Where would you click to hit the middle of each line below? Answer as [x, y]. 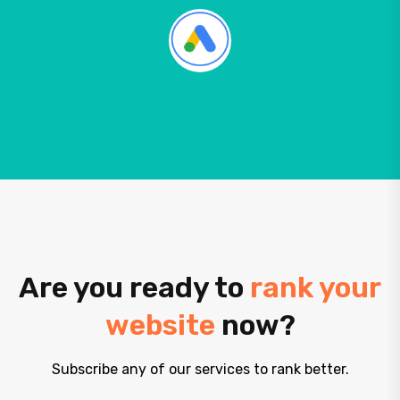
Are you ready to [134, 288]
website [160, 325]
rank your [316, 288]
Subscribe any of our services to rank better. [200, 370]
